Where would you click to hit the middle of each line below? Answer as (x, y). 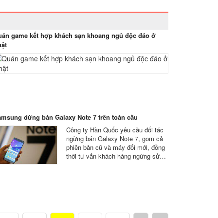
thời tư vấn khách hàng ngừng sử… (116, 156)
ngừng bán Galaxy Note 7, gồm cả (115, 138)
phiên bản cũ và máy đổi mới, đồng (116, 147)
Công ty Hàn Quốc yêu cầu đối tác (115, 130)
